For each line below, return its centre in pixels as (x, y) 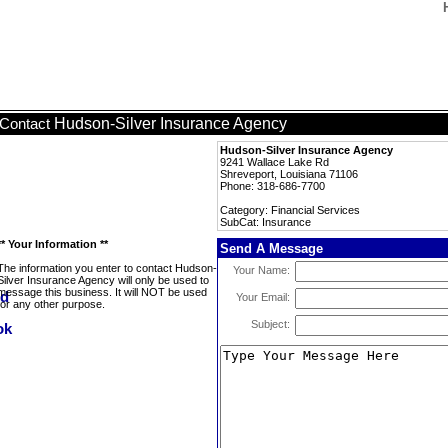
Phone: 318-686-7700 (272, 186)
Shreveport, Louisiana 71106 (289, 174)
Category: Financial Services (290, 210)
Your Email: (263, 297)
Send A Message (271, 248)
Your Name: (261, 270)
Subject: (270, 324)
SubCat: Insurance (265, 222)
